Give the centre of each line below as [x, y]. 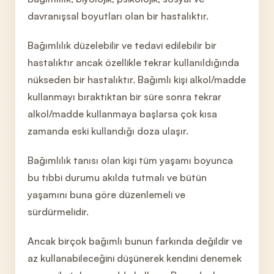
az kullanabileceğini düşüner [91, 258]
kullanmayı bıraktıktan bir [86, 97]
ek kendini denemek [198, 258]
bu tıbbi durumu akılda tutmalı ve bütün [117, 177]
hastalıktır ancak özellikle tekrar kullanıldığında [133, 62]
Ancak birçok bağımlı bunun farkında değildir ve [135, 241]
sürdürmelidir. [58, 212]
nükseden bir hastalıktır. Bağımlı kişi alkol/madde [137, 80]
